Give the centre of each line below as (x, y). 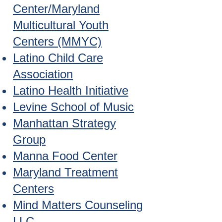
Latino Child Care (58, 58)
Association (43, 74)
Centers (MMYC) (57, 41)
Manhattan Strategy (64, 123)
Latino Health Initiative (71, 90)
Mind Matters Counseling (78, 205)
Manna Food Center (65, 156)
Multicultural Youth (61, 25)
